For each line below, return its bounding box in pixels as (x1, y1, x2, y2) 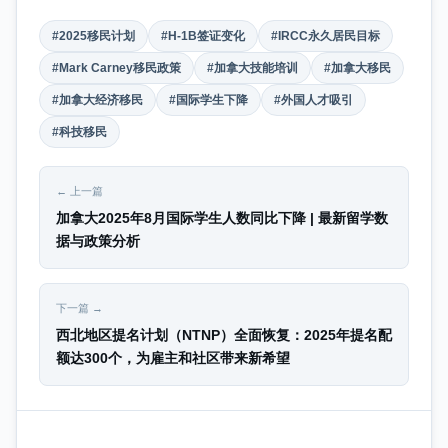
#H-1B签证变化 (161, 28, 245, 43)
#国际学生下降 (169, 92, 248, 107)
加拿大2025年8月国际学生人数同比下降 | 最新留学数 (56, 209, 388, 226)
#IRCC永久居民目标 (271, 28, 380, 43)
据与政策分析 (56, 232, 140, 249)
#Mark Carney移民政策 (52, 60, 181, 75)
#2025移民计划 (52, 28, 135, 43)
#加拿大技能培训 (207, 60, 298, 75)
